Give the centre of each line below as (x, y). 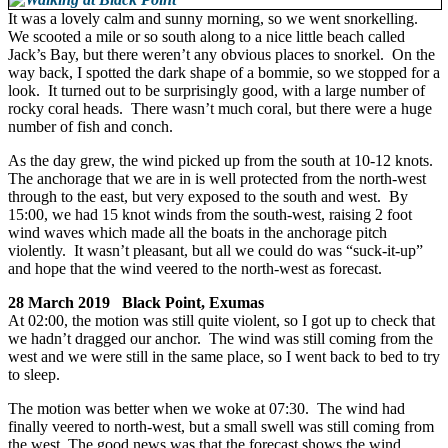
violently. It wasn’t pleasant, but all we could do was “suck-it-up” (215, 251)
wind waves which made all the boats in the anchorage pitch (197, 233)
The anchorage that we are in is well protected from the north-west (217, 179)
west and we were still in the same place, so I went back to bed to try (224, 357)
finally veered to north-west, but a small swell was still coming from (221, 427)
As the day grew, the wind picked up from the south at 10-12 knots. (222, 161)
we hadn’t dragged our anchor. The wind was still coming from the (220, 339)
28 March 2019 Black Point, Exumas (136, 303)
